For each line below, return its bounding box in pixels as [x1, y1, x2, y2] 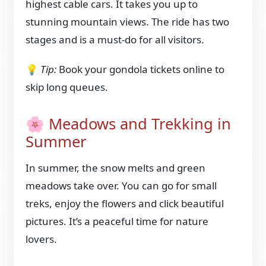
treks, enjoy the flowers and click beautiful [26, 197, 224, 211]
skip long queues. [26, 80, 109, 94]
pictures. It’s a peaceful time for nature [26, 214, 209, 229]
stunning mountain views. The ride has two [26, 14, 230, 28]
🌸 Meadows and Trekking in [26, 113, 232, 134]
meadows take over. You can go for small [26, 179, 217, 193]
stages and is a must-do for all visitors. [26, 32, 205, 46]
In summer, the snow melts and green [26, 161, 206, 175]
